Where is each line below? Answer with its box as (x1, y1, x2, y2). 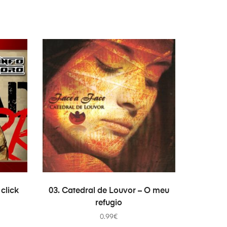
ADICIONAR (94, 183, 131, 192)
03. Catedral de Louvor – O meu (48, 186, 169, 195)
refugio (95, 199, 123, 207)
